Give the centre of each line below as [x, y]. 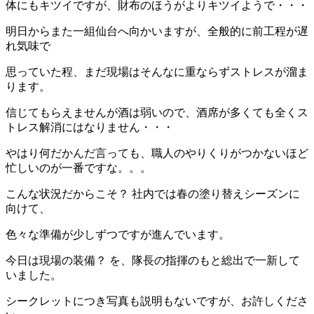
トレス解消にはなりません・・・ [90, 127]
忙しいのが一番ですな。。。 [78, 168]
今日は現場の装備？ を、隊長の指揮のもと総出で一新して [153, 260]
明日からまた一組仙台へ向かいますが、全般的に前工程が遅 [157, 31]
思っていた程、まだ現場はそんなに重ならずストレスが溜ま [157, 71]
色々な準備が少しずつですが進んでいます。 [118, 234]
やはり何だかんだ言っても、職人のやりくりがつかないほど [157, 153]
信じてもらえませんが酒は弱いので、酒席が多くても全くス [157, 112]
